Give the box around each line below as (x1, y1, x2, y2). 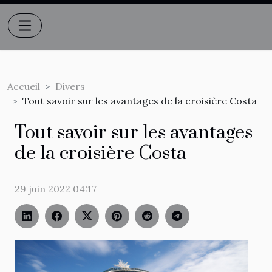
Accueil (7, 80, 40, 92)
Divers (55, 80, 85, 92)
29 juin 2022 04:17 (15, 182, 97, 195)
